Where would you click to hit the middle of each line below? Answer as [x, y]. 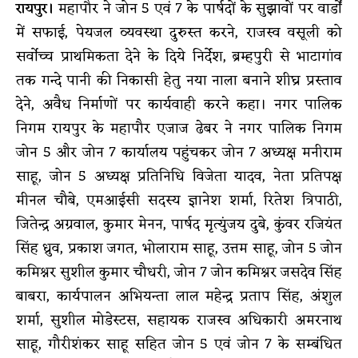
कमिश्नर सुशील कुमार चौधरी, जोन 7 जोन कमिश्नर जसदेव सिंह [179, 272]
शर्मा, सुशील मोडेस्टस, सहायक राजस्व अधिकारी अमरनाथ [179, 320]
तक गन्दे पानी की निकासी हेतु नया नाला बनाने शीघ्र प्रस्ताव [179, 80]
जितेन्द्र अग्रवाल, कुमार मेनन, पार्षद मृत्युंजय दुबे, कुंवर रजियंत [179, 224]
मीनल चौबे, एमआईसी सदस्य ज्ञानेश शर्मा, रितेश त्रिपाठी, [179, 200]
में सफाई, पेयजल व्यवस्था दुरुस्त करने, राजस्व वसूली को [179, 32]
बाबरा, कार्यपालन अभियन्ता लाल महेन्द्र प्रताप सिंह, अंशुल [179, 296]
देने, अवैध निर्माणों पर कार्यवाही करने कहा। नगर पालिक [179, 104]
